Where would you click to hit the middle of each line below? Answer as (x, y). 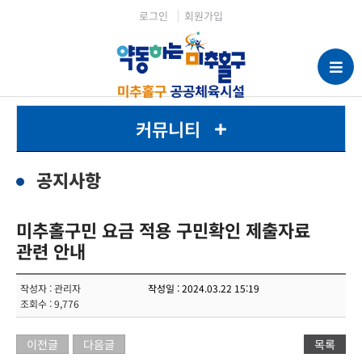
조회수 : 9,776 (50, 303)
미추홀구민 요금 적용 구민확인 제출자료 (163, 229)
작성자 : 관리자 (51, 288)
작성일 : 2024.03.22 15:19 (204, 288)
